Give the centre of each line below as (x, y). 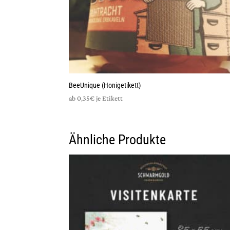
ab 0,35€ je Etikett (96, 98)
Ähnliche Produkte (118, 139)
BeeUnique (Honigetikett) (105, 85)
